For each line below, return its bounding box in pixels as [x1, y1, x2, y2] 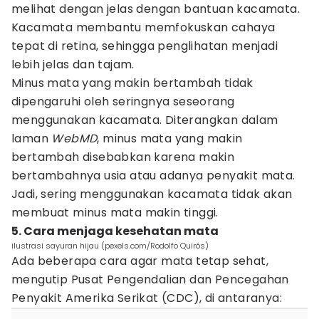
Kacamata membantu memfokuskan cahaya [11, 19, 276, 36]
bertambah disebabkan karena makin [11, 149, 235, 165]
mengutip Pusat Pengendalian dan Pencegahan [11, 271, 289, 288]
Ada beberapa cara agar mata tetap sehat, [11, 253, 268, 269]
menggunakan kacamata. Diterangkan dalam [11, 112, 278, 128]
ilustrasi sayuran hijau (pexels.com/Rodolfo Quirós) [11, 240, 209, 251]
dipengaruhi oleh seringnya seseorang [11, 93, 235, 110]
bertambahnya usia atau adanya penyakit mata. [11, 167, 296, 184]
